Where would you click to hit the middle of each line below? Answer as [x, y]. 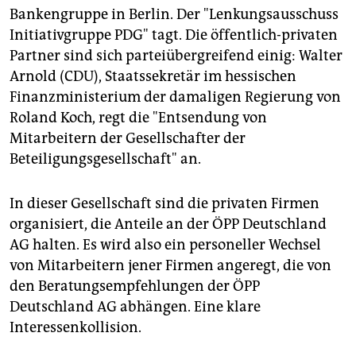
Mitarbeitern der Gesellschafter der [128, 138]
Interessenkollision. [75, 327]
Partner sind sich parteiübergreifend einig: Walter [176, 55]
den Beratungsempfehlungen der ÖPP [135, 286]
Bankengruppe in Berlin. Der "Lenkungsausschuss [174, 14]
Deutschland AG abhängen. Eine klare [135, 306]
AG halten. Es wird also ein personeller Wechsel [165, 244]
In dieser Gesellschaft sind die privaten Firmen [164, 203]
